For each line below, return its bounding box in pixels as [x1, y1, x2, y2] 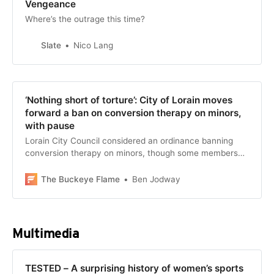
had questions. [24, 160, 83, 171]
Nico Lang [73, 40, 113, 51]
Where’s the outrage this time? [24, 14, 145, 24]
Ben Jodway [131, 174, 180, 185]
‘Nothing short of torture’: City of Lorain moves [24, 94, 232, 106]
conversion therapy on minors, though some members [24, 148, 238, 158]
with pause [24, 120, 75, 132]
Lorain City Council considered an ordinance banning [24, 136, 233, 146]
